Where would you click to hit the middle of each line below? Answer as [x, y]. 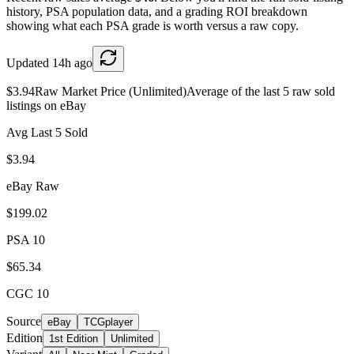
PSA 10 [26, 239]
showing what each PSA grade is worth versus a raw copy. [153, 25]
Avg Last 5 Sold [47, 132]
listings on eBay [46, 105]
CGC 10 [28, 293]
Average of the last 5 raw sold [261, 91]
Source [24, 321]
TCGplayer [108, 322]
